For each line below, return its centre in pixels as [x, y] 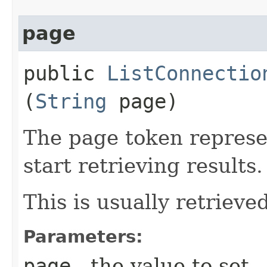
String [71, 101]
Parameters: [83, 236]
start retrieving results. [143, 165]
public [65, 73]
